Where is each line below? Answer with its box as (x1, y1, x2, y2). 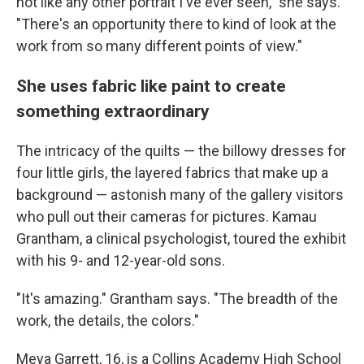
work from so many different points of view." (16, 37, 302, 55)
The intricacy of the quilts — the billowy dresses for (16, 142, 346, 160)
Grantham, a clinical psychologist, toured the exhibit (16, 230, 346, 248)
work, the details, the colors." (16, 312, 199, 330)
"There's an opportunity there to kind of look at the (16, 15, 336, 33)
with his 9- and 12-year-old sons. (16, 252, 225, 270)
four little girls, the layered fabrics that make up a (16, 164, 328, 182)
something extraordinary (16, 101, 210, 122)
